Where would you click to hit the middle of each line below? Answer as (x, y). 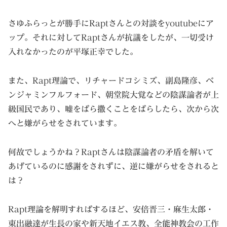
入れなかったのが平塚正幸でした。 (73, 52)
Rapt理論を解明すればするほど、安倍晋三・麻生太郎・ (111, 209)
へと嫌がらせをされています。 (65, 123)
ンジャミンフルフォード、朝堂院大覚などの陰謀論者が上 (113, 95)
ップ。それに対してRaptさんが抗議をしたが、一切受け (111, 38)
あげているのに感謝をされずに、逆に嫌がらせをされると (113, 166)
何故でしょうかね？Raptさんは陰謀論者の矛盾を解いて (111, 152)
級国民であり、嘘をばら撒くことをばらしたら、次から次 (113, 109)
